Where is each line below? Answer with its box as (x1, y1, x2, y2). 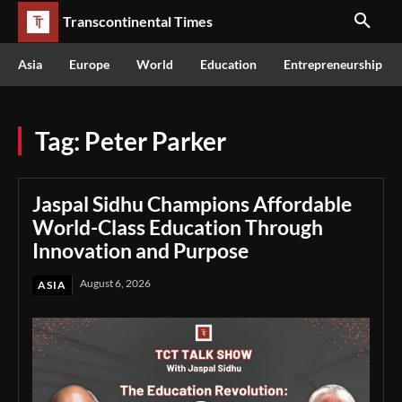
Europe (69, 57, 109, 72)
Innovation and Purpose (32, 238, 249, 263)
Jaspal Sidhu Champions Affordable (32, 191, 352, 216)
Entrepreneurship (284, 57, 382, 72)
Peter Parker (84, 126, 226, 156)
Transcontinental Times (63, 13, 213, 30)
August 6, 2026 (80, 276, 151, 290)
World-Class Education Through (32, 214, 323, 240)
